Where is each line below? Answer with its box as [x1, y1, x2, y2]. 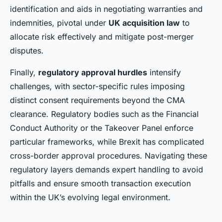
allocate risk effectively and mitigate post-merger [10, 32, 194, 42]
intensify [147, 67, 181, 78]
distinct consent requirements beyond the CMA [10, 95, 185, 106]
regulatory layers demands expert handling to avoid [10, 165, 203, 175]
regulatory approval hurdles [38, 67, 147, 78]
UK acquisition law [109, 18, 180, 28]
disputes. [10, 46, 44, 56]
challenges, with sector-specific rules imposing [10, 81, 185, 92]
